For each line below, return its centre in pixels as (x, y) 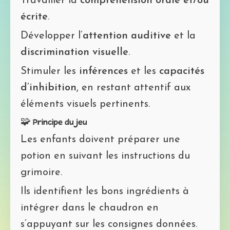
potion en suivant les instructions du (105, 156)
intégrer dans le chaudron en (90, 208)
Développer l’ (52, 36)
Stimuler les (50, 71)
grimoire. (41, 172)
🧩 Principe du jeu (54, 123)
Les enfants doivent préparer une (100, 139)
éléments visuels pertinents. (85, 104)
